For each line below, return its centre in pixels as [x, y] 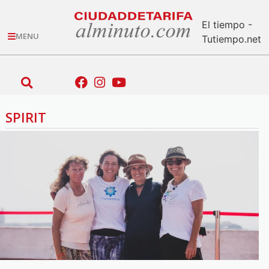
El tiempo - [227, 24]
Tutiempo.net [231, 39]
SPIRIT [26, 117]
